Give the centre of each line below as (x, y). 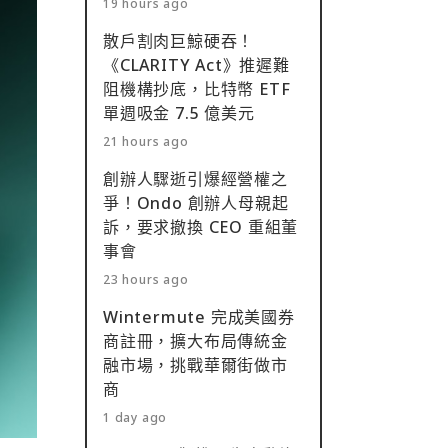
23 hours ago (146, 279)
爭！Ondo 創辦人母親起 (196, 203)
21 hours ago (146, 141)
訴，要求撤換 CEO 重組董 (201, 227)
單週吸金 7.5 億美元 (179, 113)
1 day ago (135, 417)
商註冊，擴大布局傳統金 (195, 341)
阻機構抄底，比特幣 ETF (197, 89)
